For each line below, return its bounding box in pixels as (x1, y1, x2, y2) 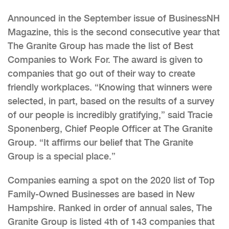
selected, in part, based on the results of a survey (8, 95, 214, 106)
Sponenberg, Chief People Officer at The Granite (8, 123, 213, 134)
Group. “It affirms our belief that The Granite (8, 136, 193, 148)
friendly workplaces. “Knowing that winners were (8, 81, 212, 93)
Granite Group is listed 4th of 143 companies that (8, 216, 215, 227)
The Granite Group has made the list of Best (8, 40, 193, 51)
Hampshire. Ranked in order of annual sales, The (8, 202, 212, 213)
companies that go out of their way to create (8, 67, 195, 79)
